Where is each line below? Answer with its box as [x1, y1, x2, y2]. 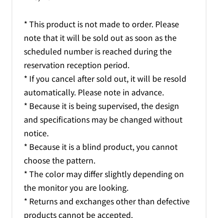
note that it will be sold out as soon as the [24, 31, 177, 43]
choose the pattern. [24, 154, 95, 166]
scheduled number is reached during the [24, 45, 172, 57]
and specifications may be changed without [24, 113, 182, 125]
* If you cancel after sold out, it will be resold [24, 72, 186, 84]
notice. [24, 127, 49, 139]
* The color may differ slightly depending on [24, 167, 184, 180]
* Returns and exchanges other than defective [24, 195, 190, 207]
